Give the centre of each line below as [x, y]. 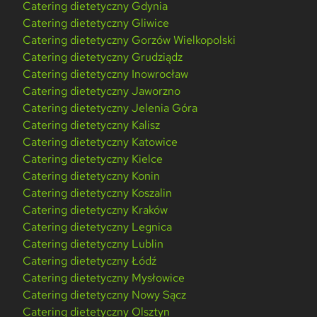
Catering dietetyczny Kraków [96, 210]
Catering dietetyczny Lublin [93, 244]
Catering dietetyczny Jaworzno [102, 91]
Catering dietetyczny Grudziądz [103, 57]
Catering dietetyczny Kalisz [92, 125]
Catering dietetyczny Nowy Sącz [105, 295]
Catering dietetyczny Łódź [90, 261]
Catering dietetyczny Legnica [98, 227]
